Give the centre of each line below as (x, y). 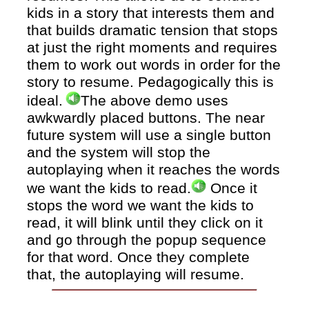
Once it (231, 189)
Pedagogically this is (204, 82)
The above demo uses (154, 100)
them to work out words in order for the (154, 64)
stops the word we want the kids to (141, 206)
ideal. (45, 100)
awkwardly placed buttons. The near (146, 118)
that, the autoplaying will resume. (136, 275)
